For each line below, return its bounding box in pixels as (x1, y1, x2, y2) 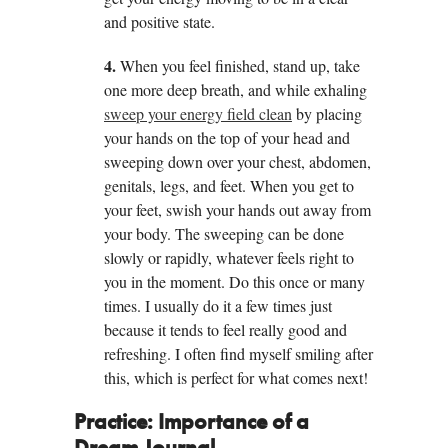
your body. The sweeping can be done (104, 223, 344, 245)
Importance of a (158, 412, 309, 435)
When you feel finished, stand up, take (116, 55, 360, 77)
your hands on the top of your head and (104, 127, 350, 149)
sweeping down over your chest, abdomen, (104, 151, 371, 173)
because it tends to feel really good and (104, 319, 347, 341)
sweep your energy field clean (104, 103, 292, 125)
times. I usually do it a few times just (104, 295, 332, 317)
